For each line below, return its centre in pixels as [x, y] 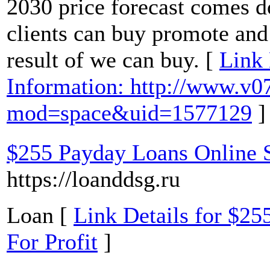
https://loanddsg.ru [93, 179]
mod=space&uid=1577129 [129, 113]
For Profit [52, 242]
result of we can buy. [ [113, 60]
